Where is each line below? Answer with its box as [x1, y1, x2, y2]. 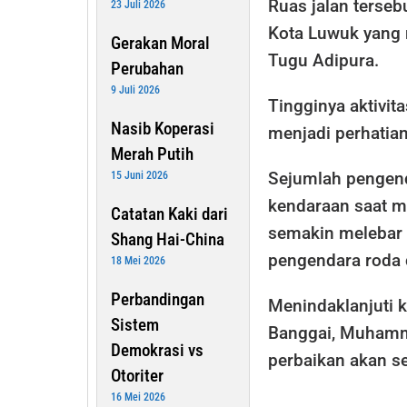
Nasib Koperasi [111, 117, 214, 139]
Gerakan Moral [111, 32, 210, 54]
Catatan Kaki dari [111, 203, 228, 224]
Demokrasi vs [111, 339, 203, 361]
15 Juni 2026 [111, 168, 168, 182]
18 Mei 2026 [111, 253, 165, 267]
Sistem [111, 313, 159, 335]
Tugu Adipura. [267, 49, 379, 71]
